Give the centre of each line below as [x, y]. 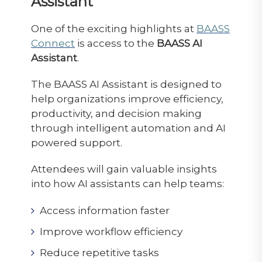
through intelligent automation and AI [128, 128]
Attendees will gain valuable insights [124, 169]
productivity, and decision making [116, 113]
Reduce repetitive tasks [99, 252]
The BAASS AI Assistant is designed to [126, 84]
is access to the [116, 43]
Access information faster [104, 210]
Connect [53, 43]
